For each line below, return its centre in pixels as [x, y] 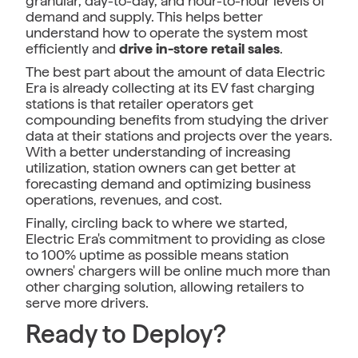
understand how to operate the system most [167, 32]
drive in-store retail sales [199, 48]
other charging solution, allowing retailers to [165, 286]
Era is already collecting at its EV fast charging [170, 87]
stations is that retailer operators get [139, 103]
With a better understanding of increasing [158, 151]
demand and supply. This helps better [144, 16]
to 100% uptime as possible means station [157, 254]
